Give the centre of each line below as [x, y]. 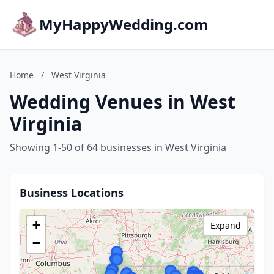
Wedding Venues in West [123, 102]
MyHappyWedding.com [124, 24]
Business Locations [72, 193]
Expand [226, 225]
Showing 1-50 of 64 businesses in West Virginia [118, 147]
